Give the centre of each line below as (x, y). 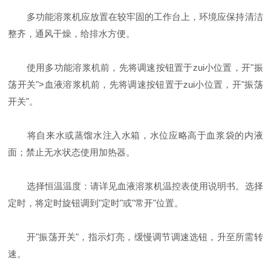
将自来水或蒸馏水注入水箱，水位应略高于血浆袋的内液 (135, 135)
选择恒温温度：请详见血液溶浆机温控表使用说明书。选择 (135, 186)
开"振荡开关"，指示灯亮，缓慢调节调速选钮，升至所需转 (135, 237)
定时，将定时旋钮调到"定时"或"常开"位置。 (96, 203)
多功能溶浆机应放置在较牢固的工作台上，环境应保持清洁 (135, 16)
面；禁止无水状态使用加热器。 (72, 152)
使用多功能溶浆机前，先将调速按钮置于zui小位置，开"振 (135, 67)
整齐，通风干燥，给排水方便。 (72, 33)
